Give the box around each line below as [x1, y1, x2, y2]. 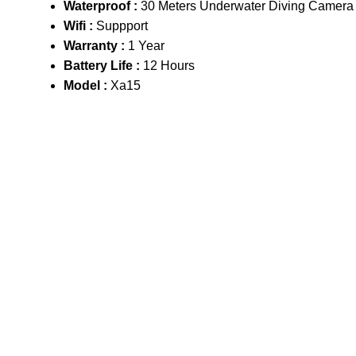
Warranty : [64, 38, 128, 52]
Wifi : [64, 18, 96, 33]
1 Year [128, 38, 164, 52]
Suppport [96, 18, 148, 33]
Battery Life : [64, 58, 143, 72]
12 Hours [143, 58, 195, 72]
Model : [64, 78, 110, 92]
